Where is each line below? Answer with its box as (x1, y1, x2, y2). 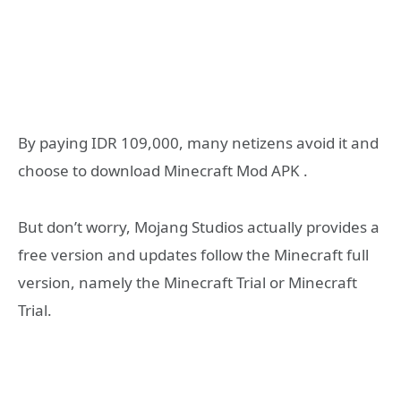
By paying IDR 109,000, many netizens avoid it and (18, 132, 379, 154)
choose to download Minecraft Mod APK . (18, 160, 308, 182)
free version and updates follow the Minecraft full (18, 243, 369, 265)
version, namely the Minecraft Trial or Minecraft (18, 271, 357, 293)
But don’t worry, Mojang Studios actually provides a (18, 216, 380, 237)
